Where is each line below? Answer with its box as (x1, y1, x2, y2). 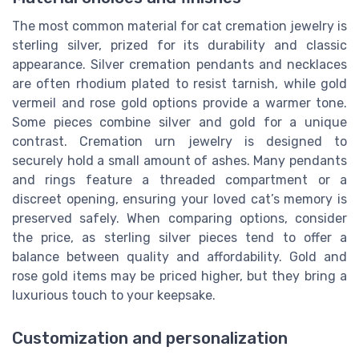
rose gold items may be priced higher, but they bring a (12, 268, 347, 284)
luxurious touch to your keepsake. (12, 287, 216, 303)
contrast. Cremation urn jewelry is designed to (12, 133, 347, 149)
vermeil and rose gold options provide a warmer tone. (12, 95, 347, 111)
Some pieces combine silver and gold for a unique (12, 114, 347, 130)
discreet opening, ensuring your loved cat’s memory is (12, 191, 347, 207)
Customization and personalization (12, 328, 288, 348)
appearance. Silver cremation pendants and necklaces (12, 56, 347, 72)
